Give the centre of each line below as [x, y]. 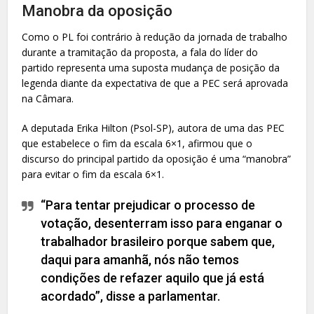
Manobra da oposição [97, 11]
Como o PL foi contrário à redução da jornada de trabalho [155, 36]
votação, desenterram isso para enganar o [162, 223]
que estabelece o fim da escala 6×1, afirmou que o [137, 143]
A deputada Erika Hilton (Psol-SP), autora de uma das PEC [153, 128]
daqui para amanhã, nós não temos [140, 259]
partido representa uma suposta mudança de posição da [151, 67]
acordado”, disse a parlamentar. [131, 296]
